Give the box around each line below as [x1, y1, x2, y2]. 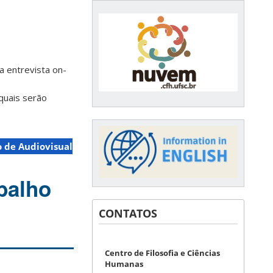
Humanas [105, 258, 143, 269]
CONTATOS [99, 205, 157, 221]
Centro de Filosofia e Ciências [105, 247, 220, 258]
